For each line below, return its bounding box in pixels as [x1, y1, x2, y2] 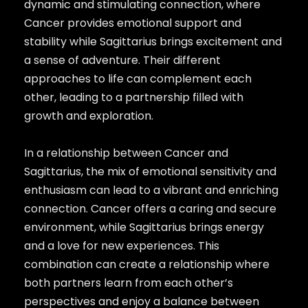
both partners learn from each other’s [23, 274, 233, 291]
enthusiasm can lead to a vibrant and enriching [23, 181, 278, 198]
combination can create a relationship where [23, 256, 269, 272]
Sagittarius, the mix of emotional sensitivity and [23, 163, 276, 179]
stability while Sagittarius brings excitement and [23, 33, 282, 49]
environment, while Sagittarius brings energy [23, 219, 264, 235]
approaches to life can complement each [23, 70, 252, 87]
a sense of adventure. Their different [23, 52, 221, 68]
